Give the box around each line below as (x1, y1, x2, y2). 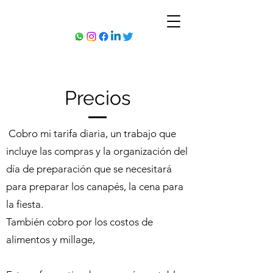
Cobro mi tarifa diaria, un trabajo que (6, 127, 176, 140)
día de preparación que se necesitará (6, 163, 172, 175)
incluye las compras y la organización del (6, 145, 188, 157)
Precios (65, 87, 130, 109)
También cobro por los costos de (6, 216, 153, 228)
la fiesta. (6, 198, 43, 210)
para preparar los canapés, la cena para (6, 180, 183, 193)
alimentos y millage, (6, 233, 95, 246)
